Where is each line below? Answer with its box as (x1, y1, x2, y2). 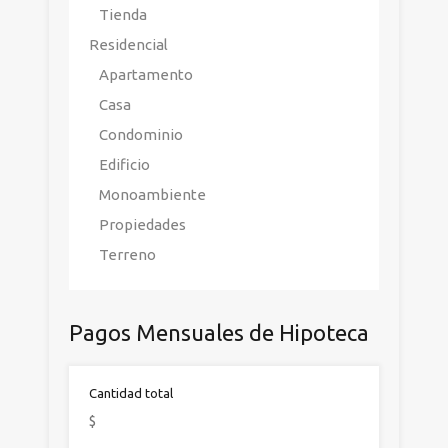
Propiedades (99, 216, 186, 233)
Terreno (99, 246, 156, 263)
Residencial (89, 36, 168, 53)
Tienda (99, 6, 147, 23)
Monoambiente (99, 186, 206, 203)
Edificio (99, 156, 150, 173)
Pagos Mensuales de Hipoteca (69, 320, 369, 345)
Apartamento (99, 66, 193, 83)
